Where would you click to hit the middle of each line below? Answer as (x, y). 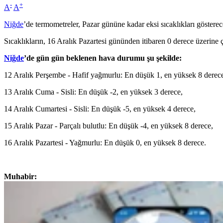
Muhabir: (20, 177)
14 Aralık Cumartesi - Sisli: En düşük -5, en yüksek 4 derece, (100, 109)
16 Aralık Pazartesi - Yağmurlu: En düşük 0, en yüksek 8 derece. (105, 143)
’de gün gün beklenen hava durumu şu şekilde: (103, 58)
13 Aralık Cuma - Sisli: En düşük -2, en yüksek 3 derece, (93, 92)
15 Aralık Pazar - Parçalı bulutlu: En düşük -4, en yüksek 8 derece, (109, 126)
